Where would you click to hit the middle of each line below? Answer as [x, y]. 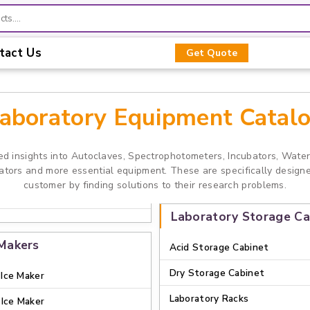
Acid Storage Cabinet [219, 247]
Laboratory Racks [209, 299]
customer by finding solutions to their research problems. [155, 185]
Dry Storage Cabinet [217, 273]
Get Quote [212, 53]
